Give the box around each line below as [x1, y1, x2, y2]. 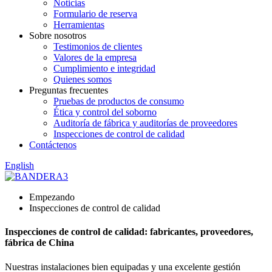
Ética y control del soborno [53, 107, 157, 117]
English [5, 160, 34, 171]
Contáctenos [29, 140, 76, 150]
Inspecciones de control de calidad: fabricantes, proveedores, [5, 226, 253, 237]
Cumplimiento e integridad [53, 63, 155, 73]
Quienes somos [53, 74, 112, 84]
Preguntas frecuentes [29, 85, 108, 95]
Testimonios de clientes [53, 41, 142, 52]
